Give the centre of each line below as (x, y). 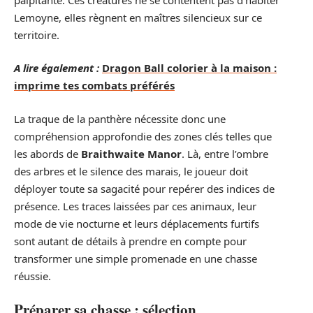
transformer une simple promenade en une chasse (136, 258)
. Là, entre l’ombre (225, 153)
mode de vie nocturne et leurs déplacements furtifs (137, 223)
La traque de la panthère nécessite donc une (120, 118)
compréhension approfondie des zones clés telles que (143, 136)
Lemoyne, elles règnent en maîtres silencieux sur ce (138, 17)
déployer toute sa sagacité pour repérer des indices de (144, 188)
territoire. (37, 35)
